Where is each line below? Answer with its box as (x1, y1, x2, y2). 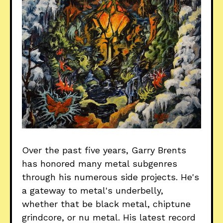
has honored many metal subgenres (22, 158, 177, 169)
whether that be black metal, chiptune (22, 198, 191, 209)
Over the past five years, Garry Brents (22, 144, 186, 155)
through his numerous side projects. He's (22, 171, 199, 182)
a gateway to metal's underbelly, (22, 185, 163, 196)
